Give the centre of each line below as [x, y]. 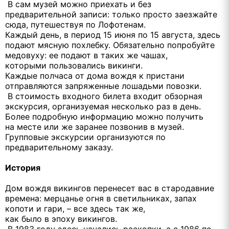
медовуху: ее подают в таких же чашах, [86, 55]
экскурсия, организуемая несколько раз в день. [103, 107]
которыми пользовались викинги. [74, 66]
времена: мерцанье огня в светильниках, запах [101, 199]
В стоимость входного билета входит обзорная [104, 96]
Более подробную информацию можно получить [104, 117]
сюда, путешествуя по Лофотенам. [75, 25]
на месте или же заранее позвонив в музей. [95, 127]
